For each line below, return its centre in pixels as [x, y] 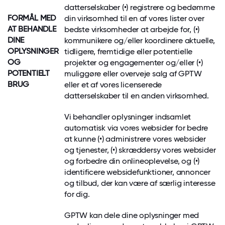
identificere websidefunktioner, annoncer [138, 172]
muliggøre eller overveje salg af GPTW [133, 74]
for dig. [77, 194]
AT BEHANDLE [32, 29]
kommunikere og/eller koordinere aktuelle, [140, 40]
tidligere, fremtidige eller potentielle [129, 51]
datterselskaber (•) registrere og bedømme [140, 7]
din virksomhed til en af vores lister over [134, 18]
